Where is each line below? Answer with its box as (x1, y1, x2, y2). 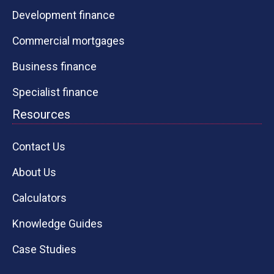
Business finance (12, 61, 97, 73)
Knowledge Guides (12, 218, 103, 231)
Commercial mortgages (12, 35, 125, 48)
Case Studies (12, 243, 76, 256)
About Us (12, 166, 56, 179)
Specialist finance (12, 86, 98, 99)
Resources (12, 107, 70, 122)
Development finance (12, 9, 115, 22)
